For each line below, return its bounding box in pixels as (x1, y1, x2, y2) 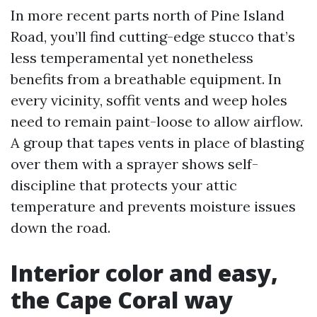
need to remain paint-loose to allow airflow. (11, 113, 303, 130)
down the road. (11, 219, 110, 236)
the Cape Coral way (11, 284, 233, 315)
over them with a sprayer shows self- (11, 155, 258, 173)
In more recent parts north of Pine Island (11, 6, 284, 24)
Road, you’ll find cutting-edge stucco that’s (11, 28, 295, 45)
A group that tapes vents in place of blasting (11, 134, 304, 151)
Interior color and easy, (11, 258, 278, 288)
